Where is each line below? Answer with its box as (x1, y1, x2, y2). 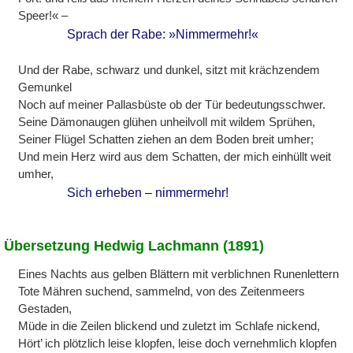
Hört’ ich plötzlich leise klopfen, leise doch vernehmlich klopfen (18, 336, 337, 350)
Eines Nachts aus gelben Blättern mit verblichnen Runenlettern (18, 266, 340, 281)
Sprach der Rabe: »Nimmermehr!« (67, 27, 259, 41)
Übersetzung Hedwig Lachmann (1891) (3, 237, 264, 254)
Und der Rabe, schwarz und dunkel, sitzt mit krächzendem (18, 62, 321, 76)
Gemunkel (18, 80, 72, 94)
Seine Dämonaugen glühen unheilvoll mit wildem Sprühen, (18, 114, 316, 128)
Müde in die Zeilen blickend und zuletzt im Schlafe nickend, (18, 318, 321, 333)
